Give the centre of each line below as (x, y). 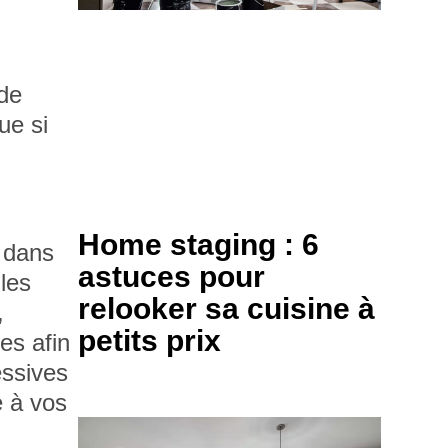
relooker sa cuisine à (227, 309)
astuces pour (172, 277)
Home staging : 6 (199, 245)
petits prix (150, 341)
